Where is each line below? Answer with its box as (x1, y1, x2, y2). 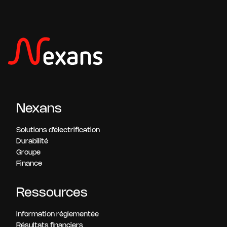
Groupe (16, 149, 41, 156)
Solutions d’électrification (16, 127, 100, 134)
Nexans (16, 102, 62, 115)
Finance (16, 160, 42, 167)
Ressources (16, 186, 88, 199)
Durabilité (16, 138, 48, 145)
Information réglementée (16, 211, 99, 218)
